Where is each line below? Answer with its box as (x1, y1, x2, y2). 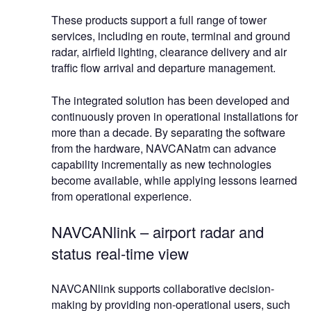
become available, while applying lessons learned (51, 171, 297, 188)
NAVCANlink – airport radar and (51, 220, 264, 242)
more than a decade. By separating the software (51, 124, 285, 140)
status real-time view (51, 242, 189, 264)
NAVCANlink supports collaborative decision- (51, 280, 274, 296)
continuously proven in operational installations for (51, 108, 298, 124)
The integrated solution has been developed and (51, 92, 289, 108)
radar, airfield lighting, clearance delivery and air (51, 43, 287, 60)
